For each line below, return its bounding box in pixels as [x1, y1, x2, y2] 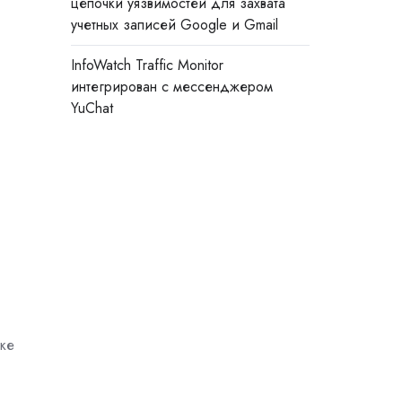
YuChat [70, 98, 113, 119]
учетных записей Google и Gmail [70, 14, 278, 36]
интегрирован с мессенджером [70, 76, 273, 98]
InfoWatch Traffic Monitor [70, 55, 223, 76]
